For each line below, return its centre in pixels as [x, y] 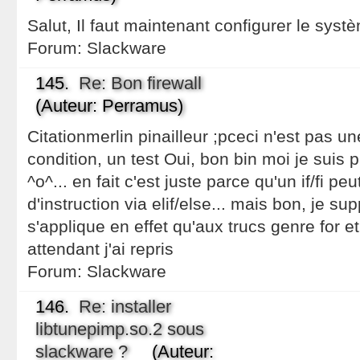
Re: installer [125, 307]
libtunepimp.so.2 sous [119, 329]
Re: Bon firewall [140, 83]
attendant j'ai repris [100, 249]
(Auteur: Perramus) [109, 106]
